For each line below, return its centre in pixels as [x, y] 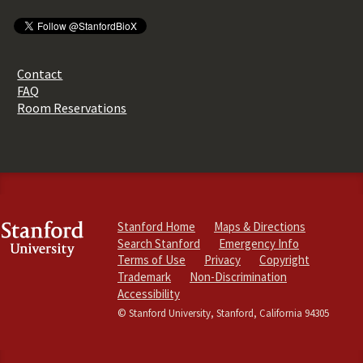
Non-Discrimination [238, 277]
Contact [40, 73]
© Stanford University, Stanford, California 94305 [223, 313]
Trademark [144, 277]
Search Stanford [159, 243]
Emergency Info [259, 243]
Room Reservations [72, 107]
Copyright [284, 260]
